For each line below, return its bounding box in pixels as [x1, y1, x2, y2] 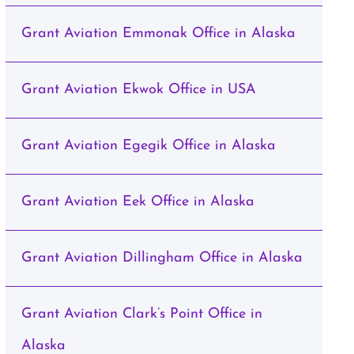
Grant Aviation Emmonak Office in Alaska [21, 26, 296, 41]
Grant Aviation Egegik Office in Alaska [21, 138, 276, 153]
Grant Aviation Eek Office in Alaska [21, 194, 254, 209]
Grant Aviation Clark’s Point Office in [21, 307, 262, 322]
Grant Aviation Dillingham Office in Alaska [21, 250, 303, 265]
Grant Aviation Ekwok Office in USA [21, 82, 256, 97]
